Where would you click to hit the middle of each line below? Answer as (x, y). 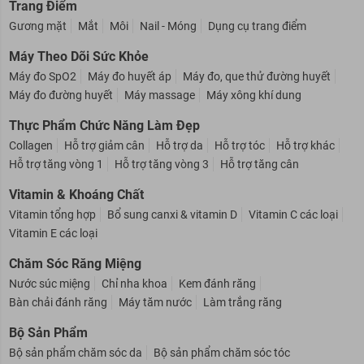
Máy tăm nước (155, 321)
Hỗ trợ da (179, 165)
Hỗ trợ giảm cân (104, 165)
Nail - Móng (168, 45)
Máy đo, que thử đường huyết (256, 95)
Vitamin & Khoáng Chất (76, 214)
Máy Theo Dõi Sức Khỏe (78, 76)
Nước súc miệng (49, 303)
